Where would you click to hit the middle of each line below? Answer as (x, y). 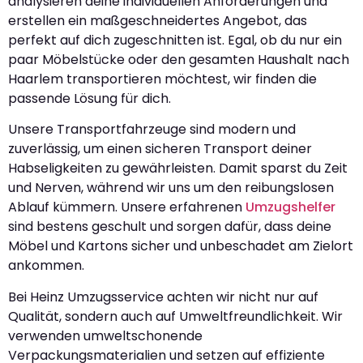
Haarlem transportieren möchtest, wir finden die (162, 79)
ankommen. (46, 266)
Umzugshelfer (290, 207)
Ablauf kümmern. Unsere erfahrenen (127, 207)
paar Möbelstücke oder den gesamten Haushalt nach (179, 60)
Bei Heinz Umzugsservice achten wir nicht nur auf (163, 297)
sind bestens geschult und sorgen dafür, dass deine (170, 227)
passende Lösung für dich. (90, 99)
